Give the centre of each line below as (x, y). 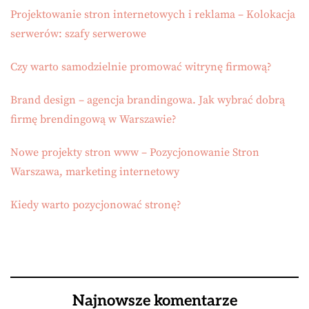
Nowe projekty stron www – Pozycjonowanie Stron (135, 152)
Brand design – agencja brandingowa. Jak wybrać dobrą (148, 100)
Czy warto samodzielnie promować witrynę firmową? (141, 67)
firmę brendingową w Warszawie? (93, 119)
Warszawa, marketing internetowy (95, 172)
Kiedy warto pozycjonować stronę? (96, 205)
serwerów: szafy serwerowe (78, 34)
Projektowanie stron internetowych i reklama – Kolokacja (153, 14)
